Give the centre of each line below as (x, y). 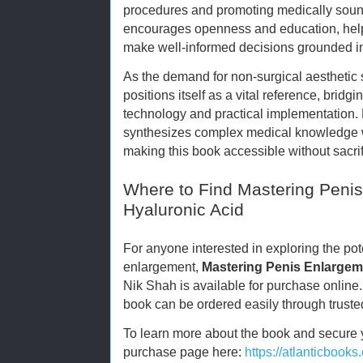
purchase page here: (184, 351)
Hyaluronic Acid (184, 209)
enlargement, (162, 266)
